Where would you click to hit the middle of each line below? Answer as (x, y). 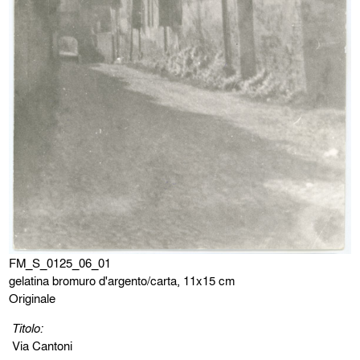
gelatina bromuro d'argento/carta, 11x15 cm (122, 281)
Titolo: (28, 328)
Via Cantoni (43, 346)
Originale (33, 299)
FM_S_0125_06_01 (60, 263)
